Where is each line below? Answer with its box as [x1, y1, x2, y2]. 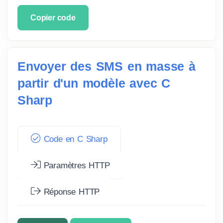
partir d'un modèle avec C [17, 76, 170, 90]
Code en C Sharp [40, 134, 108, 144]
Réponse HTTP [40, 187, 100, 197]
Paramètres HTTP [40, 160, 110, 170]
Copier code [30, 13, 76, 22]
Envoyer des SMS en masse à [17, 59, 196, 73]
